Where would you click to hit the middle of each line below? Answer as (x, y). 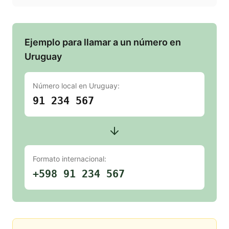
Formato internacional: (70, 159)
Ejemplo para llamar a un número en (103, 42)
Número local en (61, 86)
